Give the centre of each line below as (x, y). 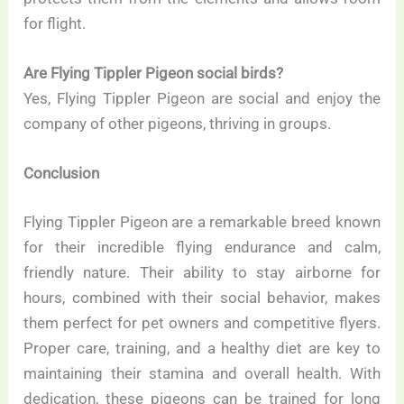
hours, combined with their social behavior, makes (202, 297)
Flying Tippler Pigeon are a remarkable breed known (202, 221)
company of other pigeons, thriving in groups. (178, 124)
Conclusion (62, 174)
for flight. (55, 23)
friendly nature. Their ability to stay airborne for (202, 272)
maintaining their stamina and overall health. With (202, 373)
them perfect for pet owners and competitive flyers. (202, 322)
